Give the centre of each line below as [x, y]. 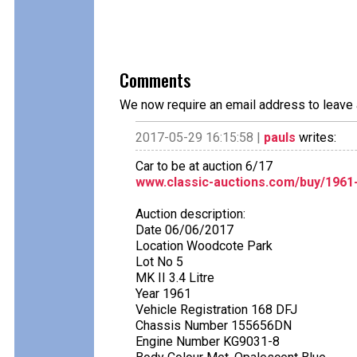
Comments [155, 80]
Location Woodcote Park [204, 246]
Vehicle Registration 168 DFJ [216, 310]
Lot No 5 [159, 262]
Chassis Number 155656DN [214, 326]
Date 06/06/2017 [184, 230]
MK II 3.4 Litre [175, 278]
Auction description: [190, 214]
